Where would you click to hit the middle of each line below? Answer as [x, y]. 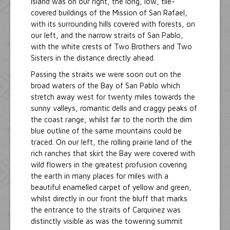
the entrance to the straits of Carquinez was [106, 210]
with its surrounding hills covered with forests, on [113, 24]
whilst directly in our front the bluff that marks [109, 199]
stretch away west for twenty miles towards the [113, 97]
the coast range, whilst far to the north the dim [111, 120]
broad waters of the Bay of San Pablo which [106, 86]
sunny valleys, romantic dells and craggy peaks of [114, 108]
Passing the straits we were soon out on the [106, 74]
